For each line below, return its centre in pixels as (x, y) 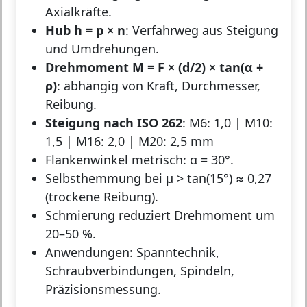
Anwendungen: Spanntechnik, (132, 252)
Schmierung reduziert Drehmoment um (160, 215)
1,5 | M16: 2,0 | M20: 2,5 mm (130, 141)
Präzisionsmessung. (103, 289)
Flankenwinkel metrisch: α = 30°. (139, 159)
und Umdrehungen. (102, 48)
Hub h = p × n (85, 30)
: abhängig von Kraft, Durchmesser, (159, 85)
